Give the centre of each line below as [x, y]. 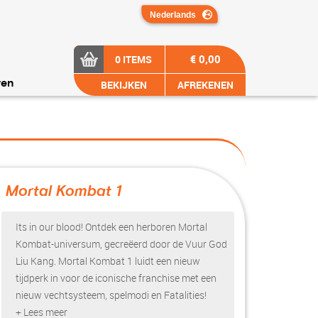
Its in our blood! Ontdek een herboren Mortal [111, 227]
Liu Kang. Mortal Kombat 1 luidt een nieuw [108, 261]
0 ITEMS [133, 59]
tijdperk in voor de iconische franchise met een [116, 278]
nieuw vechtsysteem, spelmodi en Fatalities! [111, 295]
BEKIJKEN [123, 85]
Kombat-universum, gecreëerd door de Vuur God [121, 244]
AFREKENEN [205, 85]
